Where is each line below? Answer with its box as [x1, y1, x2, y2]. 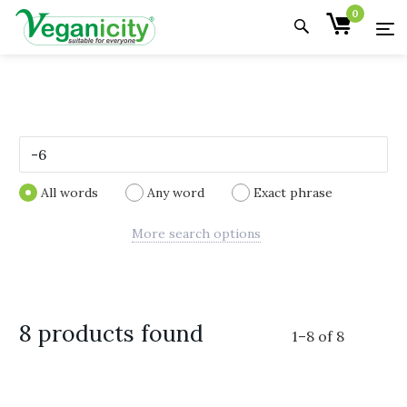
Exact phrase [253, 184, 333, 201]
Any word [147, 184, 204, 201]
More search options [131, 225, 261, 242]
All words [41, 184, 98, 201]
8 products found [19, 319, 203, 348]
